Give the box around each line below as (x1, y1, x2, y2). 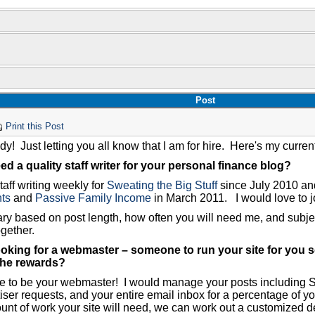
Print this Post (6, 122, 64, 132)
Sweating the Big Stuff (107, 179, 217, 192)
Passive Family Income (35, 192, 151, 205)
